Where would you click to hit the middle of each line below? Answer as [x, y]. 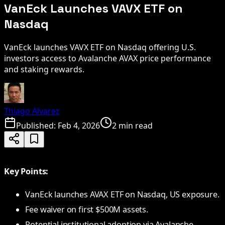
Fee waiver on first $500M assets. [87, 210]
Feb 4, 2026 [79, 125]
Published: [37, 125]
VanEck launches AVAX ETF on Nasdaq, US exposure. [122, 195]
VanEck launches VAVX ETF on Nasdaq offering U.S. [100, 47]
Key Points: [26, 171]
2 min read [132, 125]
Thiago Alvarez [32, 111]
